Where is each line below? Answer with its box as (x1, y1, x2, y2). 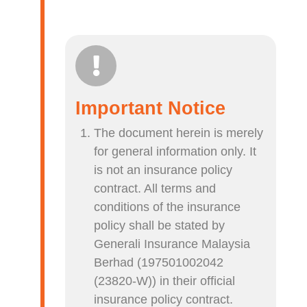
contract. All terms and (94, 182, 217, 196)
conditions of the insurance (94, 200, 241, 214)
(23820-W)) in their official (94, 274, 236, 288)
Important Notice (75, 98, 226, 119)
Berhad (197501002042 (94, 256, 224, 270)
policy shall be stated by (94, 219, 225, 233)
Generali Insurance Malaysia (94, 237, 251, 251)
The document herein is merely (94, 126, 264, 140)
